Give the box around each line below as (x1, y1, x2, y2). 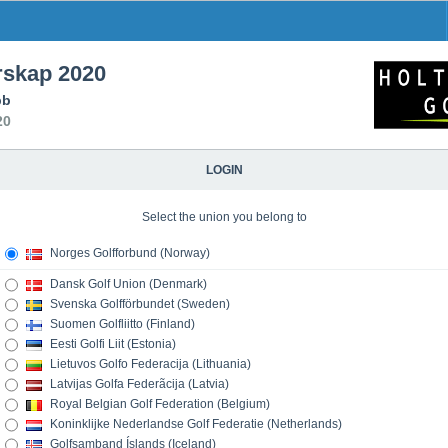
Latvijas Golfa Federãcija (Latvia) (47, 377, 229, 392)
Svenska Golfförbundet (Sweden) (47, 297, 230, 312)
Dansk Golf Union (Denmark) (47, 277, 207, 292)
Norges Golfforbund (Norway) (47, 246, 210, 261)
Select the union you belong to (141, 210, 307, 224)
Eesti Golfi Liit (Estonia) (47, 337, 176, 352)
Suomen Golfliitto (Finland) (47, 317, 195, 332)
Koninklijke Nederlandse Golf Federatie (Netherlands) (47, 417, 342, 432)
